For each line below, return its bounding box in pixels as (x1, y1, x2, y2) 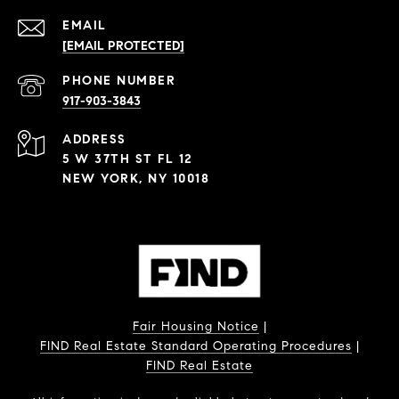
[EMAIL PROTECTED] (62, 37, 184, 53)
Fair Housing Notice (132, 318, 259, 334)
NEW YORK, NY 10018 (62, 170, 209, 186)
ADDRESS (62, 131, 126, 147)
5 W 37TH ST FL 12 (62, 151, 193, 167)
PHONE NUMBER (62, 72, 175, 88)
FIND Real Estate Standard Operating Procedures (39, 338, 352, 354)
